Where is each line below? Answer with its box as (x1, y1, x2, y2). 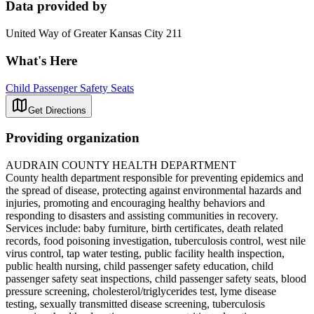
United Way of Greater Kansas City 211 (6, 27, 182, 40)
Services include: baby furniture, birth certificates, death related (6, 221, 283, 234)
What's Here (6, 53, 77, 68)
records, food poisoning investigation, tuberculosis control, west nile (6, 234, 306, 247)
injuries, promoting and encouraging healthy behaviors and (6, 196, 265, 209)
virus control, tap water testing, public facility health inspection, (6, 247, 285, 259)
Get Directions (28, 104, 86, 116)
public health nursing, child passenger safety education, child (6, 259, 273, 272)
